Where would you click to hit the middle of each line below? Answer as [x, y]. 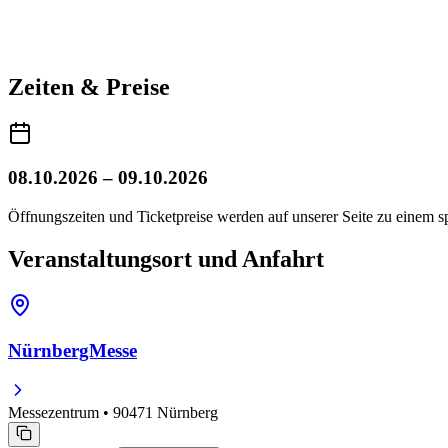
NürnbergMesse [72, 350]
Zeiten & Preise [89, 86]
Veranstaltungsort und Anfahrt [166, 259]
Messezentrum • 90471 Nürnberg [113, 413]
